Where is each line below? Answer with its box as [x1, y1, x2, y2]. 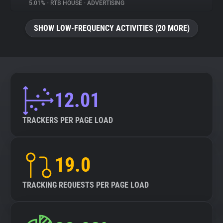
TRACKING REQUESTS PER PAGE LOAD [22, 180, 149, 190]
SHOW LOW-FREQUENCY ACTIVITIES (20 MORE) [33, 23, 190, 33]
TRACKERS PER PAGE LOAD [22, 115, 113, 125]
